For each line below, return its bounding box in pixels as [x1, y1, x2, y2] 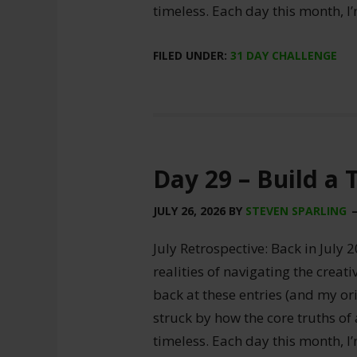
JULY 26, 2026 [153, 203, 226, 218]
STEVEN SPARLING [245, 203, 347, 218]
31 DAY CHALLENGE [230, 48, 337, 63]
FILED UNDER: [153, 48, 230, 63]
